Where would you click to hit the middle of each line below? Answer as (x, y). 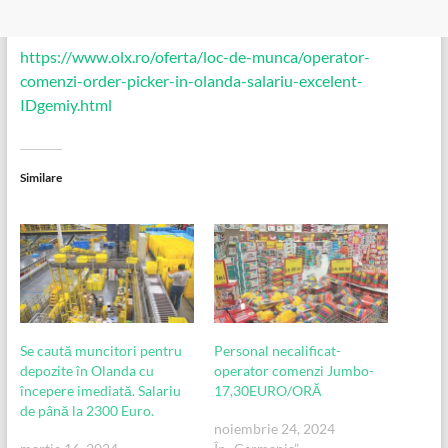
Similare (40, 177)
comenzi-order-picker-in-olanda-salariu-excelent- (191, 80)
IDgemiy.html (65, 104)
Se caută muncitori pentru (100, 351)
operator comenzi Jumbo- (293, 371)
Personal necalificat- (277, 351)
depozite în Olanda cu (86, 371)
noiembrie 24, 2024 (274, 429)
